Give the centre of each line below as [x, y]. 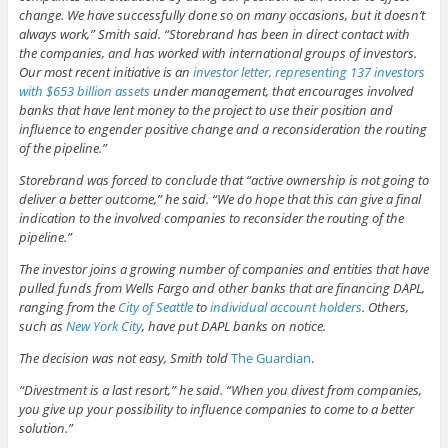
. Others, [385, 306]
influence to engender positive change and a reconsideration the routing [222, 128]
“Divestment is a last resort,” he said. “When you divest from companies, [220, 389]
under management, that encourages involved [281, 90]
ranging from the [68, 306]
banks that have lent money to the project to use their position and [205, 109]
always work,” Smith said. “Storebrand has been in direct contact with [214, 33]
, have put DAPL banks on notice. [233, 325]
